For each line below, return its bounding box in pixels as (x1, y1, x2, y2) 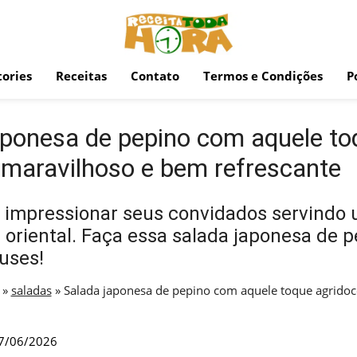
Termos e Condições (203, 68, 323, 84)
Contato (131, 68, 179, 84)
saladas (10, 282, 52, 298)
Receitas (56, 68, 107, 84)
